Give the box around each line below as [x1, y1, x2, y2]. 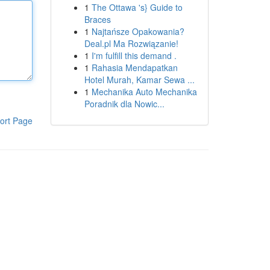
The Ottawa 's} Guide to [91, 1, 183, 13]
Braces [84, 13, 111, 25]
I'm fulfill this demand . [91, 49, 177, 61]
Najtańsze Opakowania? [91, 25, 184, 37]
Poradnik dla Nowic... [84, 98, 165, 110]
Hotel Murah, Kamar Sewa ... [84, 74, 195, 86]
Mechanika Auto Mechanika [91, 86, 197, 98]
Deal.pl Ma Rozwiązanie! [84, 37, 178, 49]
